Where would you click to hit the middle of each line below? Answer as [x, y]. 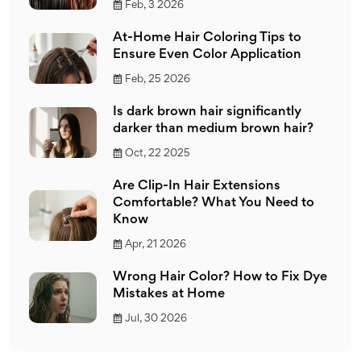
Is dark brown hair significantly [207, 112]
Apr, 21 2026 [156, 245]
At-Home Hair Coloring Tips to [207, 38]
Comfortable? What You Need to [214, 203]
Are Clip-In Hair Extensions [197, 186]
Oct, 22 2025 [158, 154]
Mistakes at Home [169, 294]
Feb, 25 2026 [158, 79]
